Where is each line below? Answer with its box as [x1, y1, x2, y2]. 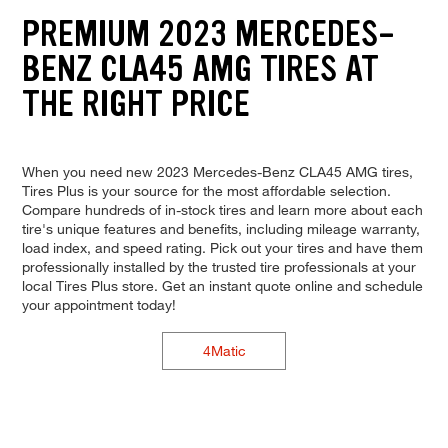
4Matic [202, 341, 246, 359]
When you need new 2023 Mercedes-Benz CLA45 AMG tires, [21, 162, 413, 180]
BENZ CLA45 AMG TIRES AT [21, 45, 379, 93]
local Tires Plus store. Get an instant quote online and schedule [21, 276, 423, 294]
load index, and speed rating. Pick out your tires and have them [21, 238, 423, 256]
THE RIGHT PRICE [21, 80, 250, 128]
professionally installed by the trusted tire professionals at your [21, 257, 416, 275]
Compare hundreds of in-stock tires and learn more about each [21, 200, 423, 218]
